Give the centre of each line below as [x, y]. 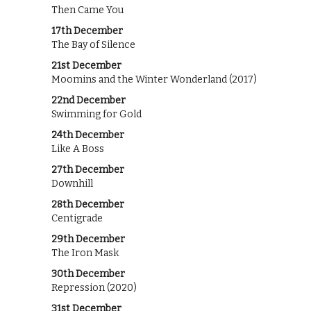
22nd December [89, 100]
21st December [86, 65]
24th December [88, 135]
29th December [88, 239]
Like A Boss [78, 149]
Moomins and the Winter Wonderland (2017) [154, 79]
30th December [88, 274]
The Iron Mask [85, 253]
